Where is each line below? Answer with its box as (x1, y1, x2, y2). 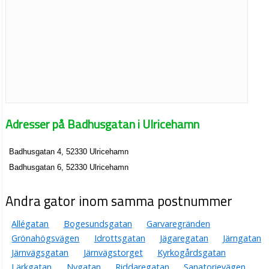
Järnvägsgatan (11, 246, 69, 258)
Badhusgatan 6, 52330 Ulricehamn (9, 163, 129, 172)
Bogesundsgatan (63, 217, 132, 229)
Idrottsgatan (94, 232, 145, 244)
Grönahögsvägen (11, 232, 80, 244)
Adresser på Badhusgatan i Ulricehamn (5, 114, 200, 133)
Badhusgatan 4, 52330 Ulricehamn (9, 147, 129, 157)
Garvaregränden (146, 217, 210, 229)
